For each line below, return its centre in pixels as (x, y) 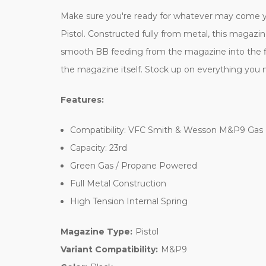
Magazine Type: (96, 231)
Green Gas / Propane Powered (134, 165)
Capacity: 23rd (99, 148)
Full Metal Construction (118, 183)
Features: (82, 99)
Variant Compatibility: (109, 249)
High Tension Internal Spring (129, 201)
